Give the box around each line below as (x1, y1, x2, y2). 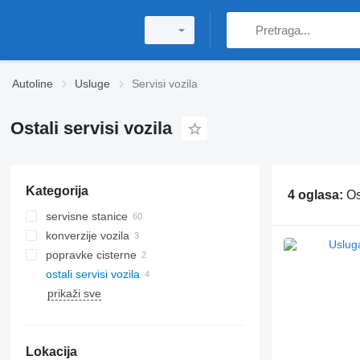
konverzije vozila (45, 229, 129, 242)
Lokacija (25, 345, 77, 358)
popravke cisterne (45, 248, 137, 261)
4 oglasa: (287, 187, 346, 202)
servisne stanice (45, 210, 128, 223)
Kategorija (25, 184, 88, 198)
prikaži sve (47, 287, 101, 300)
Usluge (75, 77, 110, 90)
